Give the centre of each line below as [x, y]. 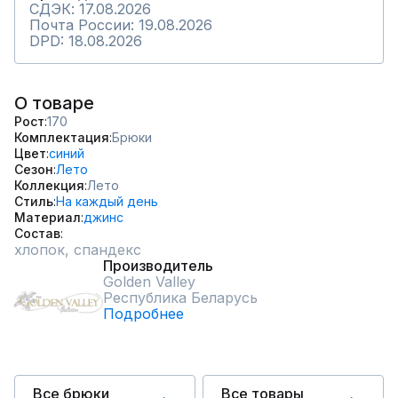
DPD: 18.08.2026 [86, 41]
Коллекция [49, 185]
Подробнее [143, 314]
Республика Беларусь [180, 298]
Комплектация [62, 137]
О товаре [54, 103]
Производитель [158, 266]
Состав [37, 233]
